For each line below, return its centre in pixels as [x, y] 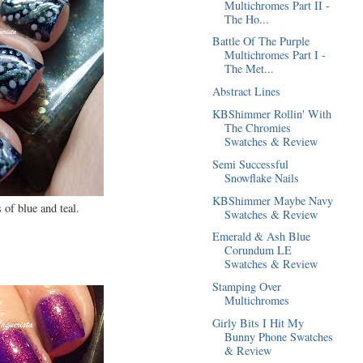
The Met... [249, 69]
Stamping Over [246, 287]
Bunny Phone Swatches [278, 336]
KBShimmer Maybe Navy [272, 200]
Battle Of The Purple [261, 41]
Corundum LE [258, 250]
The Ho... [246, 19]
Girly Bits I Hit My [258, 322]
